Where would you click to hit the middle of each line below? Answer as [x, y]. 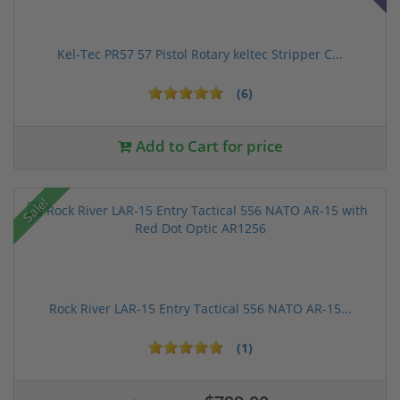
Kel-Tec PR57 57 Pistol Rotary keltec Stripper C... [200, 54]
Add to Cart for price [207, 146]
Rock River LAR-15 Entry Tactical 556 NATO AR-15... [200, 308]
